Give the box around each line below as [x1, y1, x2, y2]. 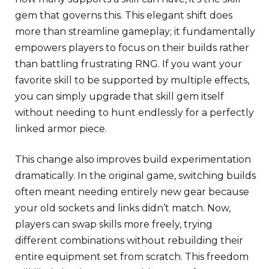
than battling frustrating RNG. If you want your [15, 58, 242, 70]
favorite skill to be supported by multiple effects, [15, 74, 249, 86]
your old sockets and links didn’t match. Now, [15, 202, 231, 214]
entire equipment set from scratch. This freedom [15, 250, 249, 262]
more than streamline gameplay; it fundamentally [15, 25, 255, 37]
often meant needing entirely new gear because [15, 186, 249, 198]
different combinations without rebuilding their [15, 234, 243, 246]
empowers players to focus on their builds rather [15, 41, 249, 53]
